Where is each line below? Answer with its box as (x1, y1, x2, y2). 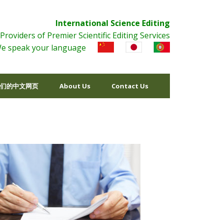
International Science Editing (55, 18, 170, 28)
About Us (59, 82, 90, 90)
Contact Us (111, 82, 148, 90)
